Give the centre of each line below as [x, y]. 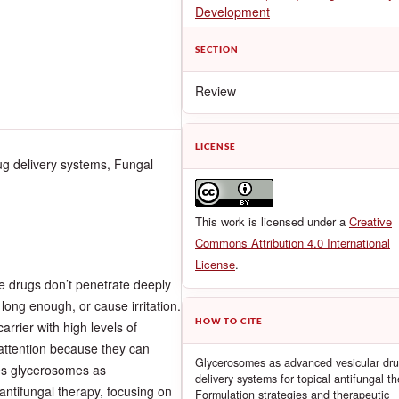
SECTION [217, 49]
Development [232, 11]
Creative [370, 221]
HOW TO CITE [229, 320]
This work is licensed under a [272, 221]
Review [216, 90]
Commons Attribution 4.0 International [293, 242]
